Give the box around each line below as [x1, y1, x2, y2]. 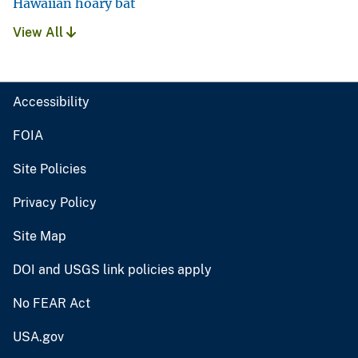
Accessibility [13, 94, 89, 110]
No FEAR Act [13, 296, 90, 312]
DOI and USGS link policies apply [13, 262, 212, 278]
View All [13, 25, 66, 41]
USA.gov [13, 329, 64, 345]
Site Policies [13, 161, 86, 177]
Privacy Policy [13, 195, 97, 211]
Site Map [13, 229, 66, 245]
